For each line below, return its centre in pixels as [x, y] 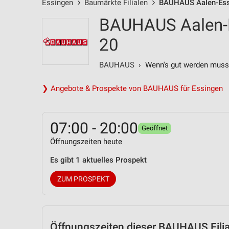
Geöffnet [155, 128]
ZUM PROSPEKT [83, 179]
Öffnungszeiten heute [86, 142]
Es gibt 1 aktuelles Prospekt [98, 160]
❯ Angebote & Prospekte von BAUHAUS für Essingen [132, 88]
